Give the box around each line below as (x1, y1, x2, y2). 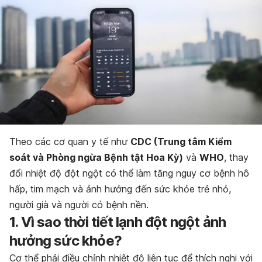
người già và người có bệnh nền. (9, 199, 149, 211)
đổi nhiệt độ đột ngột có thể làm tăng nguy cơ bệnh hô (9, 167, 249, 180)
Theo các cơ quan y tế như (9, 136, 130, 148)
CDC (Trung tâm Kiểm (130, 136, 232, 148)
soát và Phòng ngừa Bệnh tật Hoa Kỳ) (9, 151, 183, 164)
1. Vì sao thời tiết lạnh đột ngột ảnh (9, 213, 226, 231)
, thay (224, 151, 249, 164)
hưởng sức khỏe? (9, 232, 122, 250)
